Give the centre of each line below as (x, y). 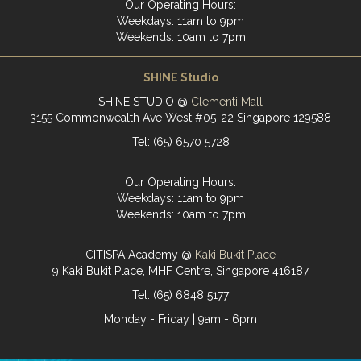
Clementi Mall (227, 102)
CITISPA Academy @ (140, 255)
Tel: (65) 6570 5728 (180, 142)
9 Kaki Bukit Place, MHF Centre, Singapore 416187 (180, 271)
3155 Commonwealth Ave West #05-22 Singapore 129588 (180, 118)
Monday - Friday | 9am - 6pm (180, 319)
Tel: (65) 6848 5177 (180, 295)
